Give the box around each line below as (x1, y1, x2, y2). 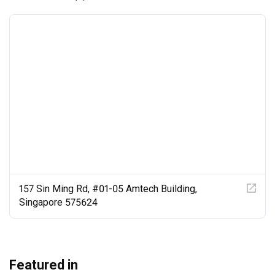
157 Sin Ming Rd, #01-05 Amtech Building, (19, 182, 197, 195)
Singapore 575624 (19, 196, 98, 208)
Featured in (9, 257, 78, 273)
